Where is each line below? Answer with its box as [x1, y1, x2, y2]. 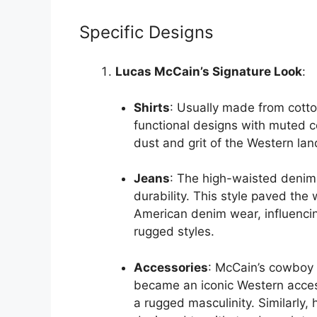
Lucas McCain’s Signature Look [115, 64, 302, 79]
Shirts [133, 100, 170, 115]
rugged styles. [133, 224, 214, 239]
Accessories [133, 260, 208, 275]
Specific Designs [79, 21, 214, 42]
